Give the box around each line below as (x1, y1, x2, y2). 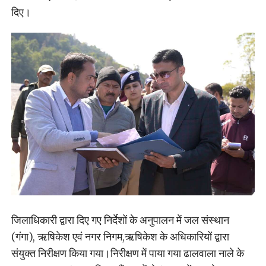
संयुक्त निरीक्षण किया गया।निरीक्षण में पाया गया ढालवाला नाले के (11, 246, 244, 261)
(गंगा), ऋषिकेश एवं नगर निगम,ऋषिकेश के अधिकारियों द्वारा (11, 230, 229, 244)
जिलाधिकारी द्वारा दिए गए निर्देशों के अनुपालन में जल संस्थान (11, 213, 229, 227)
